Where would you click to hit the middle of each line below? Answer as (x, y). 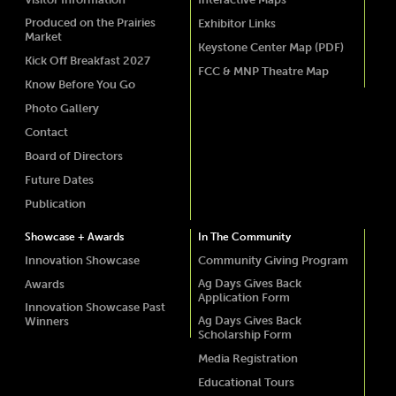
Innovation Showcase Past (95, 307)
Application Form (244, 297)
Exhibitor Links (237, 23)
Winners (46, 321)
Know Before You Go (80, 84)
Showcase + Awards (74, 236)
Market (43, 36)
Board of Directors (73, 156)
